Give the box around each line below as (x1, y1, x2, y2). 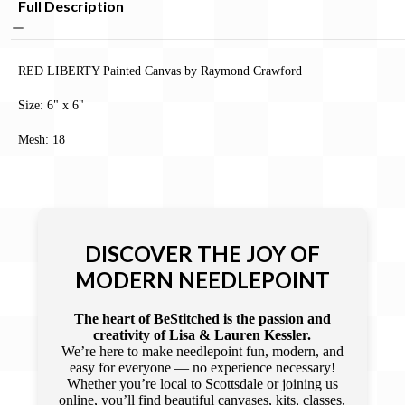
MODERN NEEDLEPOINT (74, 266, 330, 293)
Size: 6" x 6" (18, 97, 84, 112)
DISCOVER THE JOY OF (84, 240, 320, 267)
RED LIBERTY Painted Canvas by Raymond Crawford (18, 62, 302, 78)
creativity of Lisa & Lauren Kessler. (93, 326, 312, 343)
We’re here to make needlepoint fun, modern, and (61, 343, 344, 359)
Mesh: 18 (18, 132, 65, 147)
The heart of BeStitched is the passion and (73, 310, 331, 326)
